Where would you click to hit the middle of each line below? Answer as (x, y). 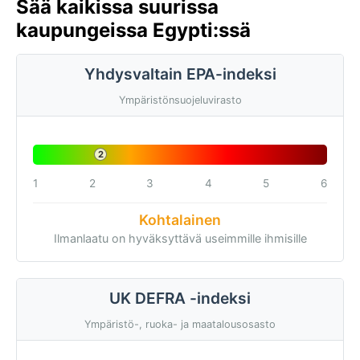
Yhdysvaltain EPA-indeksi (180, 74)
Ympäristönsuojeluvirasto (180, 100)
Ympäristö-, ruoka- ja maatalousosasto (180, 324)
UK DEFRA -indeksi (180, 298)
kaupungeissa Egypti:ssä (133, 30)
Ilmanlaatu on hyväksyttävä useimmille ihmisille (180, 238)
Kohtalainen (180, 219)
